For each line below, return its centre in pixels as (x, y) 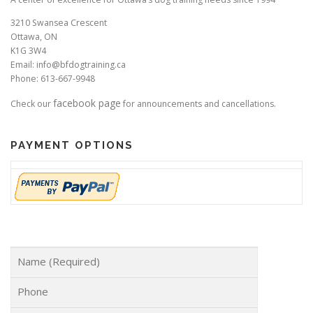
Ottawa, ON (34, 37)
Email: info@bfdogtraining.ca (68, 65)
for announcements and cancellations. (198, 104)
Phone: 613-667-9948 (53, 79)
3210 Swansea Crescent (59, 23)
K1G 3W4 (28, 51)
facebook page (87, 103)
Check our (32, 104)
